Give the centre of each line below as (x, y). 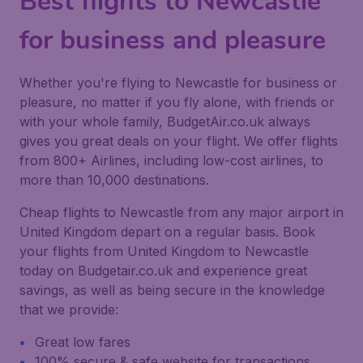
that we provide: (69, 310)
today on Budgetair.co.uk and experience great (163, 271)
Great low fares (83, 342)
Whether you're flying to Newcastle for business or (178, 83)
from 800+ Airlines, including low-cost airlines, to (171, 160)
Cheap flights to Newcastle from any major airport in (181, 212)
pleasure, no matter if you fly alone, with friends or (177, 102)
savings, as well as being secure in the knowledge (172, 290)
